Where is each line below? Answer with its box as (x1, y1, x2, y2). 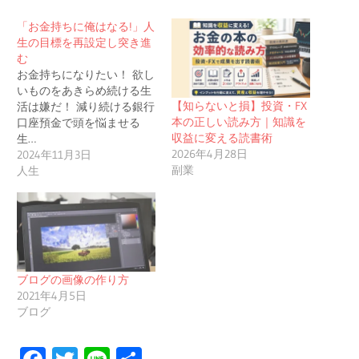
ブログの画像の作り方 (17, 272, 130, 287)
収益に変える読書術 (171, 130, 272, 145)
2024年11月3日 (17, 147, 92, 162)
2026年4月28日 (171, 146, 248, 161)
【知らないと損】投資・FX (171, 98, 307, 113)
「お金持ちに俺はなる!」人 (17, 18, 155, 34)
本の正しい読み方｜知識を (171, 114, 306, 129)
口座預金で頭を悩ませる (17, 115, 141, 130)
